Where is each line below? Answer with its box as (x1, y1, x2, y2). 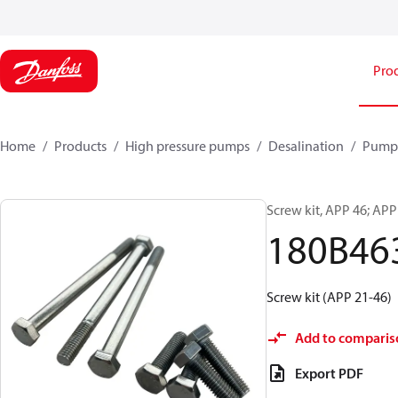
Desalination (268, 137, 344, 155)
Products (54, 137, 107, 155)
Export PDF (295, 364, 363, 382)
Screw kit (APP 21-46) (267, 288, 392, 306)
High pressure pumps (125, 137, 250, 155)
